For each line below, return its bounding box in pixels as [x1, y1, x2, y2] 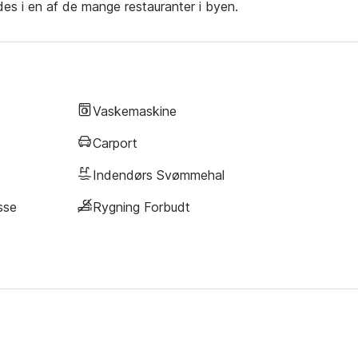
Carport [93, 134, 137, 151]
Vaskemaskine [93, 102, 177, 119]
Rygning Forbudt [93, 198, 190, 215]
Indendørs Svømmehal [93, 166, 225, 183]
